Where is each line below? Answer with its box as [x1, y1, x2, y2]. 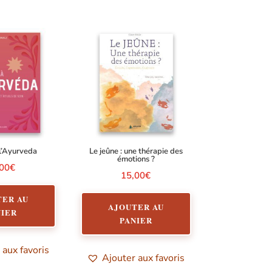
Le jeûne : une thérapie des [89, 146, 183, 157]
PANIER [119, 214, 152, 226]
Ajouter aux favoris [102, 251, 185, 265]
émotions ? [117, 154, 155, 165]
